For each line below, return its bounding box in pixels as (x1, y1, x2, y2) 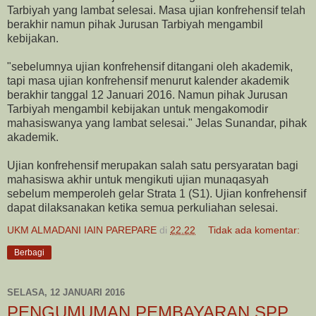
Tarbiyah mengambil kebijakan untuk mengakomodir (7, 102, 268, 115)
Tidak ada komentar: (208, 224, 300, 236)
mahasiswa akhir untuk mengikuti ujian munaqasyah (7, 173, 269, 186)
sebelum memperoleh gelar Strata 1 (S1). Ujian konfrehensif (7, 187, 306, 200)
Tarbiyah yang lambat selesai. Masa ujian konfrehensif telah (7, 4, 305, 16)
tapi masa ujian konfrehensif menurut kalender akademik (7, 74, 289, 87)
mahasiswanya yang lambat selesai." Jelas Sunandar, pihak (7, 116, 307, 129)
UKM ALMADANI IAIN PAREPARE (7, 224, 157, 236)
